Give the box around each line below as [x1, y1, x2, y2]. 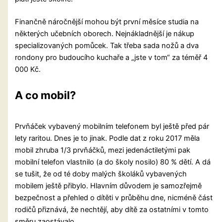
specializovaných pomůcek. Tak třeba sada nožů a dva [15, 41, 199, 50]
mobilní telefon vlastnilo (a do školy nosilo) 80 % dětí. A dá [15, 157, 211, 166]
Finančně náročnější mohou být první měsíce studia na [15, 17, 199, 26]
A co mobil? [15, 88, 76, 102]
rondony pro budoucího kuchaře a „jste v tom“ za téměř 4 [15, 53, 208, 62]
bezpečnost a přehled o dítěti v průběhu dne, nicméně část [15, 193, 213, 202]
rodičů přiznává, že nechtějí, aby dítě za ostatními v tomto [15, 205, 209, 214]
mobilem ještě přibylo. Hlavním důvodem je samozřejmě [15, 181, 202, 190]
